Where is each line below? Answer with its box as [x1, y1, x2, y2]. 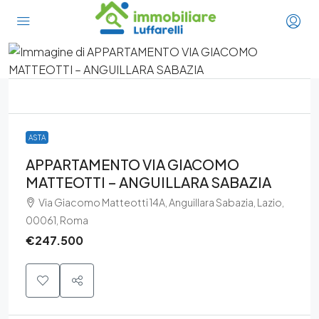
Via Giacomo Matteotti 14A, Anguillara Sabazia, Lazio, [38, 196, 284, 209]
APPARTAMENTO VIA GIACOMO [26, 155, 239, 173]
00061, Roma [26, 214, 88, 226]
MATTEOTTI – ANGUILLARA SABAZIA [26, 173, 271, 191]
